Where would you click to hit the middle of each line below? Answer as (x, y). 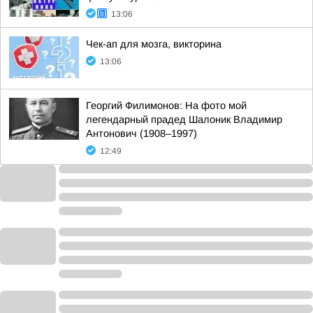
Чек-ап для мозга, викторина (154, 44)
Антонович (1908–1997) (141, 133)
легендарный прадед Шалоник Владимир (184, 119)
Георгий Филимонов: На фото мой (166, 105)
